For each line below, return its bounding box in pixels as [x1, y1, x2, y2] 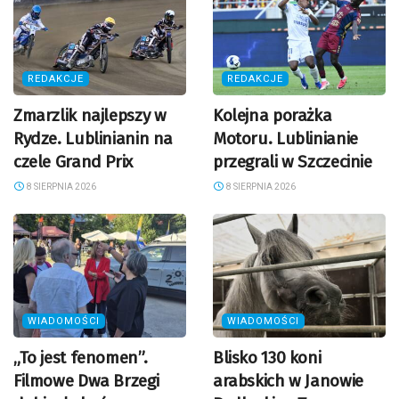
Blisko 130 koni [213, 346, 322, 368]
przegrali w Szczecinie [213, 151, 372, 172]
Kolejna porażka [213, 105, 332, 126]
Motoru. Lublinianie [213, 128, 358, 149]
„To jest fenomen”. [13, 346, 148, 368]
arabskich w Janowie [213, 370, 363, 391]
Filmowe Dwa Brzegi [13, 370, 159, 391]
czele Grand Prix [13, 151, 133, 172]
